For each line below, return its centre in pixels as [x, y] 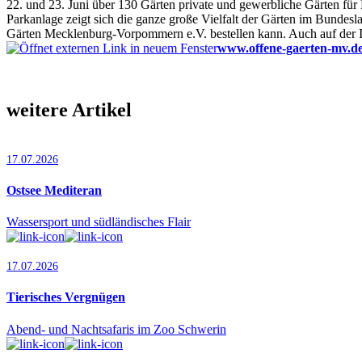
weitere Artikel [69, 109]
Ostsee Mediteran [54, 190]
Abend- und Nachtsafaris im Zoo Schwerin [116, 329]
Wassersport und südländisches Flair [99, 222]
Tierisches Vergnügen [66, 297]
